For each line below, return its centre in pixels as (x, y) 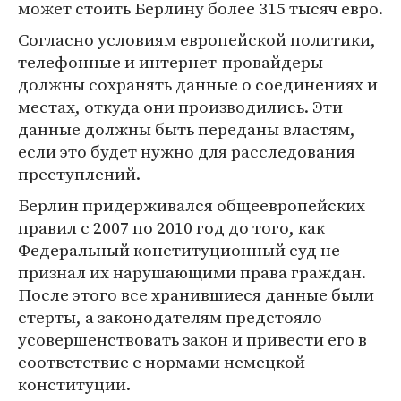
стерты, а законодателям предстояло (170, 317)
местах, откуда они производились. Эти (180, 107)
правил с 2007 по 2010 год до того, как (171, 227)
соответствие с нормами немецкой (162, 362)
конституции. (74, 384)
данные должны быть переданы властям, (187, 129)
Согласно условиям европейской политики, (197, 39)
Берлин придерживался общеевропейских (192, 205)
